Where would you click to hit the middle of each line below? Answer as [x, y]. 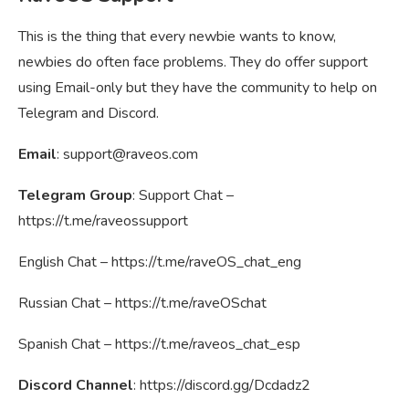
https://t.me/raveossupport [103, 221]
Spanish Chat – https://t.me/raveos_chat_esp [159, 345]
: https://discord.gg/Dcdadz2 [222, 386]
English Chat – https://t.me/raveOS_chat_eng [160, 262]
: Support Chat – [183, 196]
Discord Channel [76, 386]
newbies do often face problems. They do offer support [193, 63]
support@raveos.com [131, 155]
